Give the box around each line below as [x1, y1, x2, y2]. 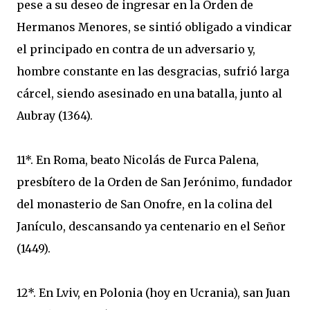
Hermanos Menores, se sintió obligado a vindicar [17, 20, 292, 34]
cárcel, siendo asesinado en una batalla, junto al [17, 86, 282, 100]
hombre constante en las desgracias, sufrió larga [17, 64, 289, 78]
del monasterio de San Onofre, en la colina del [17, 197, 273, 211]
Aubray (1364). [17, 109, 93, 122]
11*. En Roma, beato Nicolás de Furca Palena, [17, 153, 259, 167]
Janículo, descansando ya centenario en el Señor [17, 219, 286, 233]
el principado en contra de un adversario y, [17, 42, 255, 56]
